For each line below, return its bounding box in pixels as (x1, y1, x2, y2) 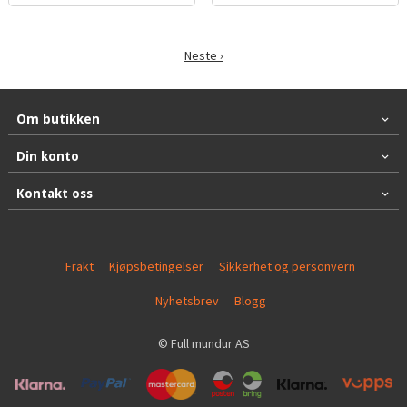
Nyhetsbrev (154, 293, 219, 310)
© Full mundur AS (157, 334, 250, 352)
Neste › (184, 47, 223, 65)
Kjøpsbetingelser (109, 258, 204, 275)
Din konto (15, 149, 79, 164)
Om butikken (15, 112, 100, 127)
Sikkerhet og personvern (219, 258, 356, 275)
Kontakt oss (15, 186, 93, 202)
